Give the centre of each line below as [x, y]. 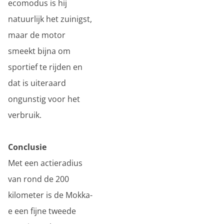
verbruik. [25, 115]
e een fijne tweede [42, 211]
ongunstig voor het [44, 99]
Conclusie [27, 147]
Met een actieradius [45, 163]
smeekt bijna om [39, 51]
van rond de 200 [38, 179]
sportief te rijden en [45, 67]
